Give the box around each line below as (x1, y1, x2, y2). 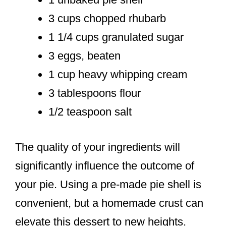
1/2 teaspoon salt (48, 105, 132, 119)
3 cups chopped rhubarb (48, 12, 166, 25)
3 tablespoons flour (48, 87, 141, 100)
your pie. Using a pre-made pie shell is (15, 178, 201, 191)
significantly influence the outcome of (15, 159, 194, 173)
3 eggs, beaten (48, 49, 121, 63)
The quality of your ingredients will (15, 141, 180, 154)
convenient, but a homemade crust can (15, 197, 203, 210)
